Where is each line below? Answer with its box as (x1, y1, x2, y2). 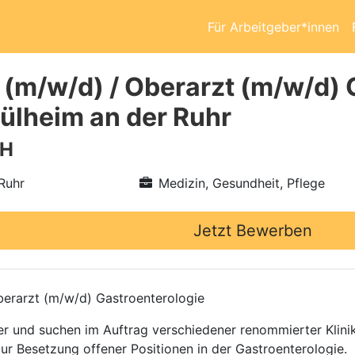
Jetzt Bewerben (193, 221, 312, 240)
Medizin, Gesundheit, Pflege (158, 175, 325, 191)
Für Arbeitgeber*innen (208, 18, 339, 35)
